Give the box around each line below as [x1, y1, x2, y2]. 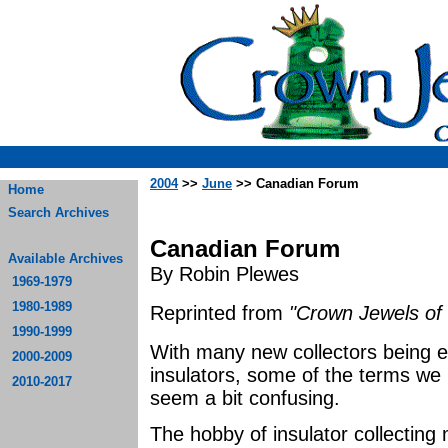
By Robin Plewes [150, 263, 299, 285]
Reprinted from [150, 302, 289, 324]
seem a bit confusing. [150, 387, 340, 409]
